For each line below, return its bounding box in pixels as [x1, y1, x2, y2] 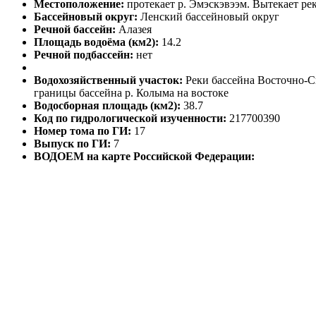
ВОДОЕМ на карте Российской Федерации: [34, 150, 255, 163]
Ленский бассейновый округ [140, 11, 279, 23]
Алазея [119, 23, 152, 36]
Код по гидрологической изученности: [34, 112, 229, 125]
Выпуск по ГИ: [34, 138, 114, 150]
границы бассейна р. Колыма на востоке [34, 87, 229, 99]
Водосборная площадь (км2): [34, 99, 183, 112]
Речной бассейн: [34, 23, 119, 36]
